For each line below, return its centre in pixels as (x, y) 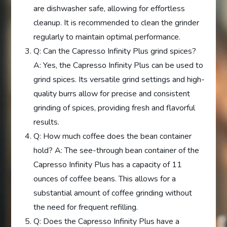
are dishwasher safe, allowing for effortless (109, 8)
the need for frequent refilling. (86, 207)
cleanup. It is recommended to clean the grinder (117, 23)
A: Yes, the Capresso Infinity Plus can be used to (119, 65)
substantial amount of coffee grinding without (113, 193)
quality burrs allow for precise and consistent (112, 93)
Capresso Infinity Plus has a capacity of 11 (108, 164)
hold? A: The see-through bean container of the (117, 150)
